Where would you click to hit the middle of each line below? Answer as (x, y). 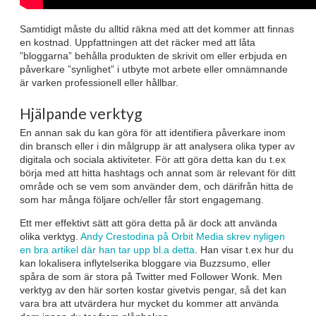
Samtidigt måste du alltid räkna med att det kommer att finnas (157, 29)
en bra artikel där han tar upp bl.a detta (107, 250)
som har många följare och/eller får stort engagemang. (142, 200)
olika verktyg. (50, 237)
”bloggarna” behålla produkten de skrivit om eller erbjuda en (153, 56)
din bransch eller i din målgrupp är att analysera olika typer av (157, 146)
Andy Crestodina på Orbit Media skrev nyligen (183, 237)
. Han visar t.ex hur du (244, 250)
